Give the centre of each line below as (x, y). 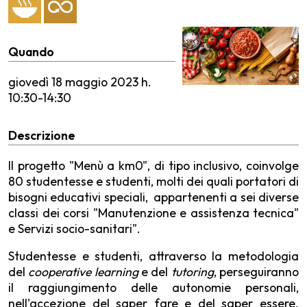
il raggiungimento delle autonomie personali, (153, 288)
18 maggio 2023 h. (100, 82)
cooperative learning (85, 272)
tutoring (192, 272)
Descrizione (42, 136)
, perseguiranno (256, 272)
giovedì (28, 82)
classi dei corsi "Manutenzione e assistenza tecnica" (153, 212)
